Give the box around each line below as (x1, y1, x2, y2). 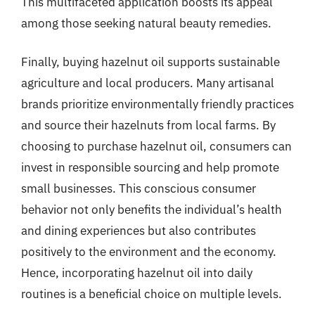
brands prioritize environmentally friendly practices (21, 96, 294, 112)
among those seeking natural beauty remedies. (21, 15, 271, 31)
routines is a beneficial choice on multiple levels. (21, 286, 282, 302)
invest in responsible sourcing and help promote (21, 160, 279, 175)
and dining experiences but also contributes (21, 223, 256, 238)
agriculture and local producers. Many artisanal (21, 75, 274, 91)
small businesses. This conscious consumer (21, 181, 256, 196)
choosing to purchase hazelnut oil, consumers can (21, 139, 292, 154)
